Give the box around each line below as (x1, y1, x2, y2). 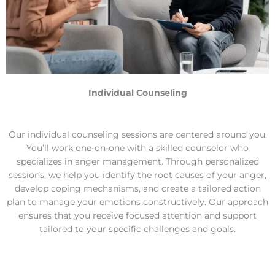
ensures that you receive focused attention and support (18, 210, 257, 220)
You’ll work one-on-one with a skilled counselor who (26, 142, 249, 153)
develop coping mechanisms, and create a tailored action (14, 183, 261, 193)
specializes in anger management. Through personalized (16, 156, 259, 166)
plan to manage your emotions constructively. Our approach (7, 196, 268, 207)
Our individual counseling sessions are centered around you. (8, 129, 267, 139)
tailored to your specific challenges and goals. (39, 223, 236, 234)
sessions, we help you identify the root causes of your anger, (9, 169, 266, 180)
